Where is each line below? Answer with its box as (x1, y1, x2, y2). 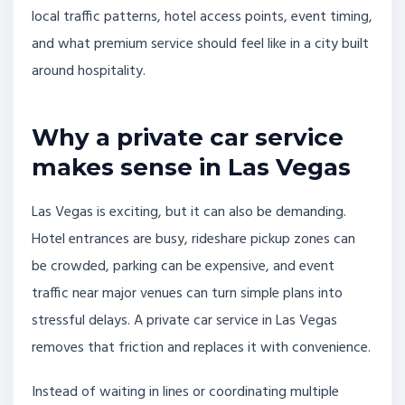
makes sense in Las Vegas (32, 152, 351, 182)
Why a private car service (32, 122, 344, 152)
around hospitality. (32, 60, 146, 84)
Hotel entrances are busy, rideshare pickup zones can (32, 227, 355, 251)
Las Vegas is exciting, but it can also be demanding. (32, 200, 346, 224)
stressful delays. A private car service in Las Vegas (32, 308, 337, 333)
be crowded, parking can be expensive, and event (32, 254, 334, 278)
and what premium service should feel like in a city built (32, 33, 369, 57)
